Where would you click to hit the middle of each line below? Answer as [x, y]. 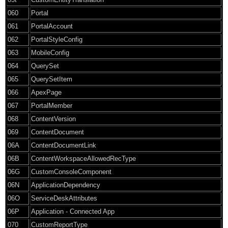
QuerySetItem [52, 79]
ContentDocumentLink [64, 145]
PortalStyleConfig [57, 39]
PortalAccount [52, 26]
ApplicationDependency [66, 185]
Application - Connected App [73, 211]
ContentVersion [53, 119]
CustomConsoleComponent [71, 172]
